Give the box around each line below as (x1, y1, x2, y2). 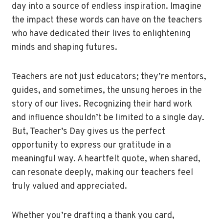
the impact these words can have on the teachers (12, 15, 202, 26)
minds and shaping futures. (12, 42, 117, 54)
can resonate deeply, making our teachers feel (12, 167, 193, 179)
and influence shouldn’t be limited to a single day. (12, 112, 204, 124)
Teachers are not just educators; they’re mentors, (12, 71, 206, 83)
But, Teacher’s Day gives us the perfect (12, 126, 165, 138)
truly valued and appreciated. (12, 181, 127, 193)
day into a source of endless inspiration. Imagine (12, 1, 201, 13)
